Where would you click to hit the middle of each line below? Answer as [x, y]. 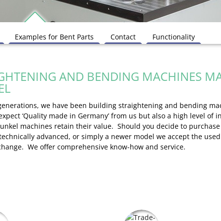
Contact [123, 37]
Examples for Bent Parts [54, 37]
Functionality [174, 37]
